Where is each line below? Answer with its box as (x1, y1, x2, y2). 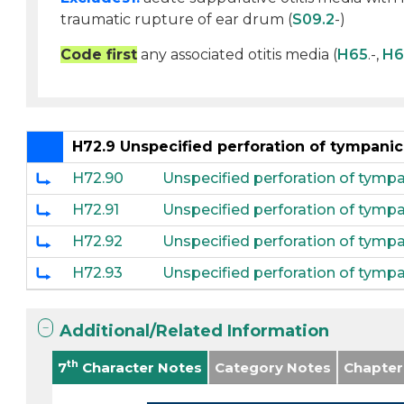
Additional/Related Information (60, 321, 330, 341)
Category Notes (215, 359, 332, 376)
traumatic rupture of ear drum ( (60, 11, 293, 28)
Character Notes (78, 359, 203, 376)
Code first (60, 46, 138, 63)
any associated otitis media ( (137, 46, 338, 63)
